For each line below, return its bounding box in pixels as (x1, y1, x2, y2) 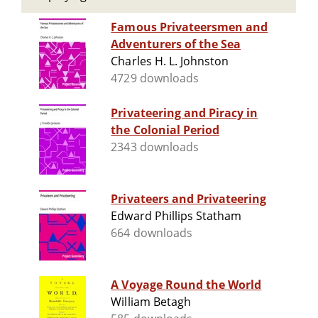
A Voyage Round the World (111, 277, 262, 293)
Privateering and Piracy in (111, 105, 258, 121)
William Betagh (111, 294, 191, 310)
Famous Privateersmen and (111, 19, 268, 35)
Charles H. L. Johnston (111, 53, 229, 70)
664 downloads (111, 225, 192, 241)
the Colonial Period (111, 122, 220, 138)
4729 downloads (111, 70, 199, 87)
